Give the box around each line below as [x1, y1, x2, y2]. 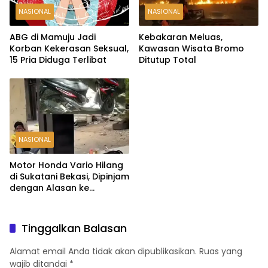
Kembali [10, 204, 45, 217]
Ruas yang [199, 245, 242, 257]
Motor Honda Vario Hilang [10, 159, 123, 171]
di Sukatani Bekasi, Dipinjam [10, 170, 129, 182]
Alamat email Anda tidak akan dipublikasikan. [10, 245, 197, 257]
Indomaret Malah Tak [10, 193, 104, 205]
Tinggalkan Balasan [22, 220, 127, 236]
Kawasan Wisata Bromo [139, 42, 244, 54]
